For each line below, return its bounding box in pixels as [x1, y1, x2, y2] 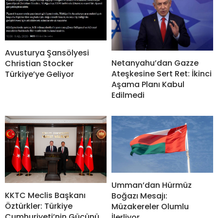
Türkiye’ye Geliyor [5, 68, 74, 80]
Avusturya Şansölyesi [5, 47, 89, 58]
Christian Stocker [5, 57, 73, 69]
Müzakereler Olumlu [111, 201, 189, 212]
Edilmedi [111, 89, 145, 101]
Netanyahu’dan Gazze [111, 57, 199, 69]
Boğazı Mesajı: [111, 190, 167, 201]
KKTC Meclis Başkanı [5, 189, 86, 201]
